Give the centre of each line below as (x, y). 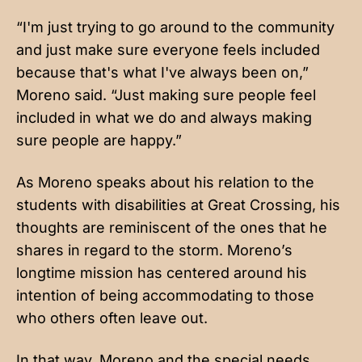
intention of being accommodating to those (165, 296)
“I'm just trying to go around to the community (175, 27)
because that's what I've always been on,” (162, 73)
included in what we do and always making (164, 118)
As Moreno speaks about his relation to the (165, 183)
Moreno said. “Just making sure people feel (166, 95)
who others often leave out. (114, 318)
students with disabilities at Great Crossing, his (178, 205)
